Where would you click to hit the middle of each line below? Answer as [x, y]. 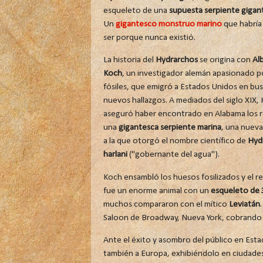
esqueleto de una [136, 10]
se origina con [225, 60]
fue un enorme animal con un [157, 190]
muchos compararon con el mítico [166, 204]
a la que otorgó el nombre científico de [175, 141]
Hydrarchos [176, 60]
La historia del [129, 60]
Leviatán [244, 204]
